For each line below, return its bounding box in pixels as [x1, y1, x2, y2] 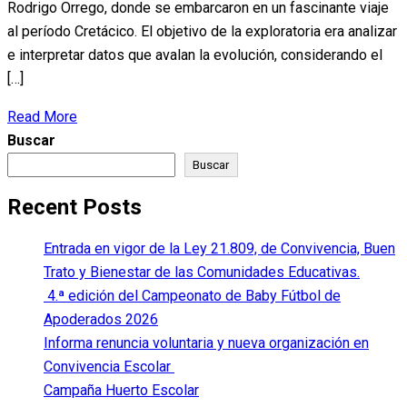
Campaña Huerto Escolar [44, 381, 199, 399]
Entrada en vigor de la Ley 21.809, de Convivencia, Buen [44, 239, 395, 257]
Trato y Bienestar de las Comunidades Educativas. [44, 263, 360, 281]
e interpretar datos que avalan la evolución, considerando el [7, 45, 382, 64]
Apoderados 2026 [44, 310, 158, 328]
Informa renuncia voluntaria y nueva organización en [44, 333, 369, 352]
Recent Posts [7, 194, 142, 220]
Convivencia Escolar [44, 357, 174, 375]
